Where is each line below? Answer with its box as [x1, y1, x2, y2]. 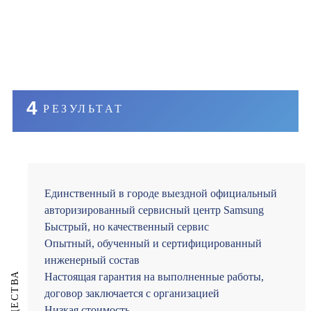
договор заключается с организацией [44, 287, 219, 300]
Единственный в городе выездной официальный [44, 187, 277, 200]
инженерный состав [44, 254, 140, 267]
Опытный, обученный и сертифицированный [44, 237, 262, 250]
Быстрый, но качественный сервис [44, 221, 209, 233]
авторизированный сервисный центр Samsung [44, 204, 264, 217]
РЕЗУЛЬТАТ [43, 103, 124, 115]
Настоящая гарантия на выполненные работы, [44, 271, 264, 283]
